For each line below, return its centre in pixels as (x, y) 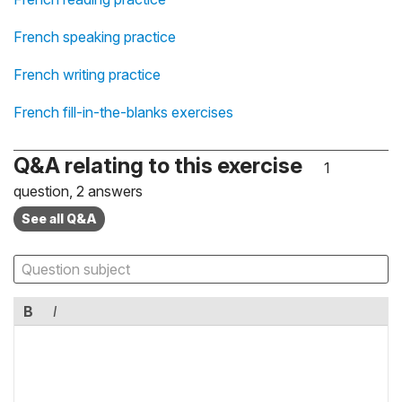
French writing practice (87, 75)
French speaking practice (95, 37)
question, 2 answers (78, 192)
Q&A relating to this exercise (158, 166)
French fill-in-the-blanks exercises (123, 113)
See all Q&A (59, 219)
